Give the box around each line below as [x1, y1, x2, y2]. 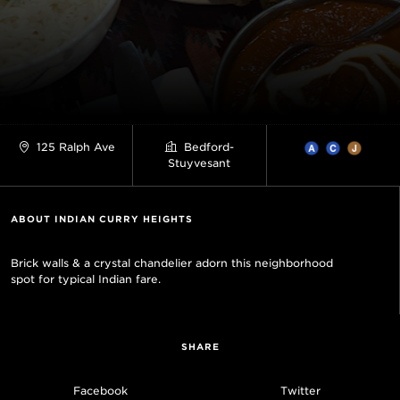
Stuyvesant [168, 156, 231, 170]
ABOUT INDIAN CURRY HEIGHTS [11, 213, 193, 224]
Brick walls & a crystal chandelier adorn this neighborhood [11, 256, 333, 270]
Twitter [279, 384, 321, 397]
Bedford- [180, 140, 235, 154]
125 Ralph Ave [32, 140, 115, 154]
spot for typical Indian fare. [11, 272, 161, 286]
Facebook [72, 384, 128, 397]
